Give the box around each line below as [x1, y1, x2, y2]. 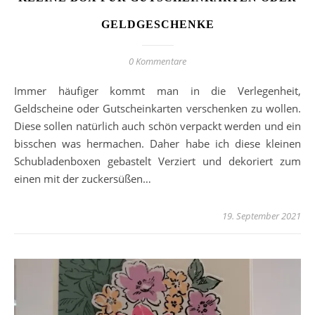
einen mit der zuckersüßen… [14, 171, 151, 186]
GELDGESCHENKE [101, 18, 214, 30]
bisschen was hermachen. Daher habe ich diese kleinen [14, 136, 301, 150]
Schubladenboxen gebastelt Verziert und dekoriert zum [14, 153, 301, 168]
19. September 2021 [222, 209, 301, 222]
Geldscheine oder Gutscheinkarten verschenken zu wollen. [14, 101, 301, 115]
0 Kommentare [129, 54, 186, 67]
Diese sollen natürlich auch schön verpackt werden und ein [14, 118, 301, 133]
